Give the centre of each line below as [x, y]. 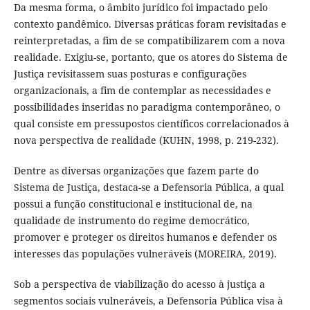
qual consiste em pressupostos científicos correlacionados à [151, 124]
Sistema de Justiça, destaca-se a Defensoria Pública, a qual [148, 188]
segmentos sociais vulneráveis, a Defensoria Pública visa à [148, 301]
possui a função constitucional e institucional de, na [133, 204]
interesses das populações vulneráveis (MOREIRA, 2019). [145, 254]
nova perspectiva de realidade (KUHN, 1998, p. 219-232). [146, 140]
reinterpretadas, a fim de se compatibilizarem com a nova [149, 41]
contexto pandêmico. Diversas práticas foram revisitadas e [150, 24]
